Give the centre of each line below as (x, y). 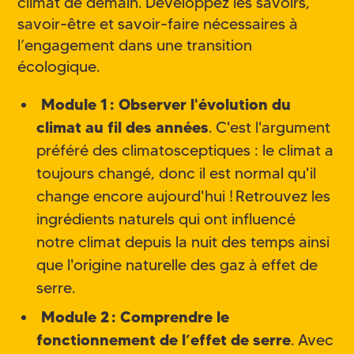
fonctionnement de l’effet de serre (164, 339)
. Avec (312, 339)
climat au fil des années (122, 127)
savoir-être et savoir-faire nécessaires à (158, 24)
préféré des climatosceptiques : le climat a (185, 150)
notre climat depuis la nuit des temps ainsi (183, 241)
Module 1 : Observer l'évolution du (166, 104)
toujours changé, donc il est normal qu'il (176, 173)
